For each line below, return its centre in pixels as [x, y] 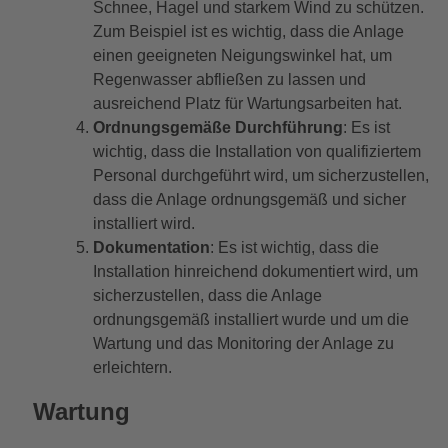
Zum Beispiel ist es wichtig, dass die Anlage [248, 32]
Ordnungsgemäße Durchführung [217, 128]
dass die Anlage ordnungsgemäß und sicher [249, 200]
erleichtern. [132, 368]
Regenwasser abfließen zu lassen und [229, 80]
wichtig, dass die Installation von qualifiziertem [256, 152]
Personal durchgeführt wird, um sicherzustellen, [260, 176]
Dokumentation [151, 248]
